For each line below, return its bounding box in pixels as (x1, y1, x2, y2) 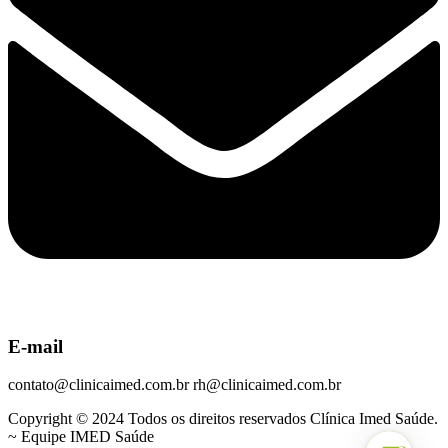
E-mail (8, 335, 63, 357)
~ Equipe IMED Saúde (8, 428, 154, 446)
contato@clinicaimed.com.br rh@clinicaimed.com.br (8, 376, 341, 394)
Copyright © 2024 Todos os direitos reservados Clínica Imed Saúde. (8, 410, 438, 428)
